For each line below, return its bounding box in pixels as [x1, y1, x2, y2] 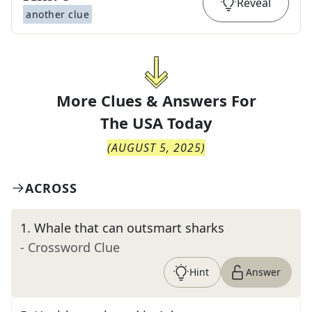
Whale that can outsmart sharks [34, 219, 224, 236]
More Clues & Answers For [56, 90, 256, 111]
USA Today [132, 112, 212, 133]
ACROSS [25, 180, 77, 196]
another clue [26, 8, 89, 21]
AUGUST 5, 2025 [111, 140, 201, 155]
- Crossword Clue [20, 239, 120, 256]
